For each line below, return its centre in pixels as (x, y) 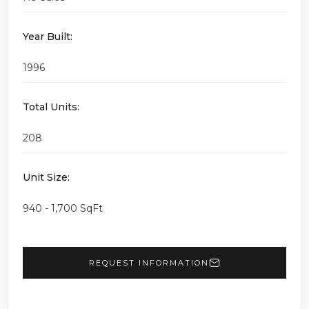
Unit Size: (46, 177)
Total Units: (51, 107)
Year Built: (48, 36)
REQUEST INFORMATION (149, 262)
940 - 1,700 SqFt (63, 208)
